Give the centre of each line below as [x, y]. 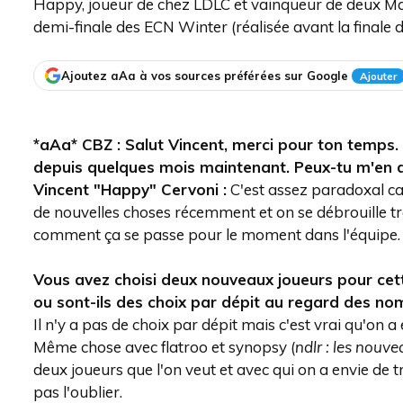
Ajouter [378, 76]
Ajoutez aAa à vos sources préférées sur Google [205, 75]
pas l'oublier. [78, 392]
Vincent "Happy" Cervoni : [130, 189]
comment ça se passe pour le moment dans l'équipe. [217, 234]
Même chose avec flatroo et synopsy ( [164, 347]
